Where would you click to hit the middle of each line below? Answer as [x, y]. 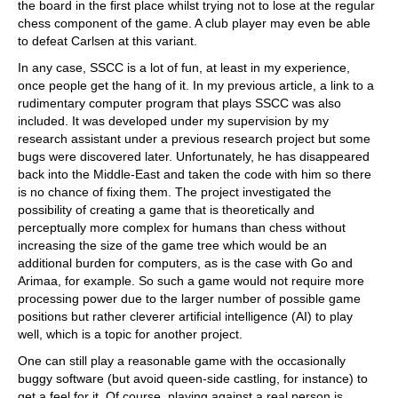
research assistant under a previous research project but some [194, 139]
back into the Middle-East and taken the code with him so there [195, 174]
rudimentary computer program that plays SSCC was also [179, 103]
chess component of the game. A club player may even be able [194, 23]
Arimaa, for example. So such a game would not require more [191, 281]
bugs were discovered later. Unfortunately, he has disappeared [194, 156]
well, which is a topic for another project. [130, 334]
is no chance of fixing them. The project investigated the [175, 192]
